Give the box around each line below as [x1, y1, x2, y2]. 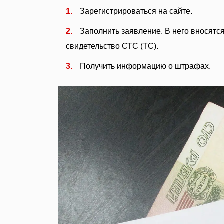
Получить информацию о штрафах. [80, 61, 211, 70]
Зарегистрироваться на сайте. [80, 6, 192, 15]
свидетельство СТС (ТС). [66, 41, 158, 50]
